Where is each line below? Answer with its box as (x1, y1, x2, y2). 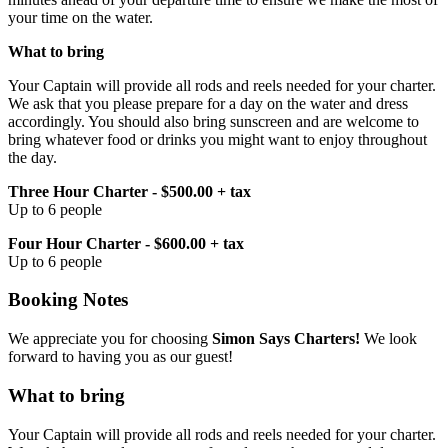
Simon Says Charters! (212, 330, 360, 348)
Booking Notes (8, 289, 128, 311)
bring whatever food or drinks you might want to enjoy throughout (8, 130, 427, 148)
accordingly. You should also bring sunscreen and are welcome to (8, 112, 419, 130)
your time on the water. (8, 8, 153, 26)
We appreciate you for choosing (8, 330, 212, 348)
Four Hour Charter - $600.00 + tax (8, 234, 244, 252)
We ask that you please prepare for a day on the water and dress (8, 94, 408, 112)
